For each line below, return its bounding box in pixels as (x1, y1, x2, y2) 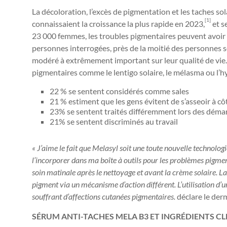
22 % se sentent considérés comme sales (50, 86, 189, 96)
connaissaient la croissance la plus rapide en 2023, (32, 19, 205, 28)
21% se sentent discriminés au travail (50, 117, 178, 126)
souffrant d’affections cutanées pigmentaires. (32, 192, 175, 201)
